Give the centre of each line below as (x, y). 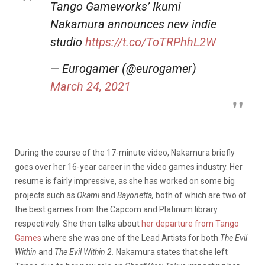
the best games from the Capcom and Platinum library (116, 209)
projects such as (46, 195)
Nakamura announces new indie (133, 24)
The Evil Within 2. (85, 252)
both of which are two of (201, 195)
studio (68, 42)
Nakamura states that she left (172, 252)
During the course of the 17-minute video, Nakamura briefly (125, 152)
